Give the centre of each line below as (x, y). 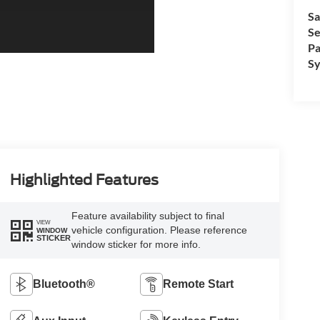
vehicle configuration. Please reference (159, 230)
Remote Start (199, 284)
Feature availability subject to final (147, 216)
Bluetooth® (64, 284)
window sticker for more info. (136, 245)
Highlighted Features (84, 180)
